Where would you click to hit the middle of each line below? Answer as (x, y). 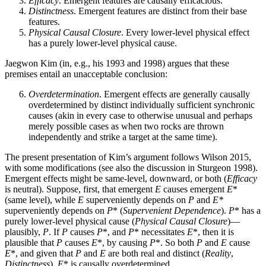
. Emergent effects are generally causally (175, 94)
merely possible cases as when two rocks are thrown (126, 126)
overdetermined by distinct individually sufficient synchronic (142, 104)
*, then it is (213, 232)
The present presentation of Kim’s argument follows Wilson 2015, (128, 157)
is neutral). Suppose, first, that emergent (80, 189)
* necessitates (161, 232)
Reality (218, 253)
